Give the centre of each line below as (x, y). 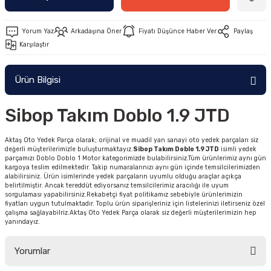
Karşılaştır (34, 44)
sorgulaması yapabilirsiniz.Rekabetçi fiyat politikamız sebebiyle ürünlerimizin (124, 194)
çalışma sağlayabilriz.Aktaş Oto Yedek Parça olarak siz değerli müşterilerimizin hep (131, 213)
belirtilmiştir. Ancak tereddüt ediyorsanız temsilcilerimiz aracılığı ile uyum (117, 185)
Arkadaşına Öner (96, 31)
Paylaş (243, 31)
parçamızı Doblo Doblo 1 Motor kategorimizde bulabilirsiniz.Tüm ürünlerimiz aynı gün (135, 158)
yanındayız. (22, 222)
